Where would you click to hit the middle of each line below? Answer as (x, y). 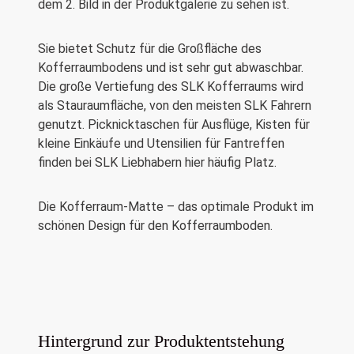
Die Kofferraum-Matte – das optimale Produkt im (176, 206)
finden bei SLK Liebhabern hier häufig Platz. (157, 162)
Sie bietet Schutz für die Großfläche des (150, 48)
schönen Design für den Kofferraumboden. (155, 225)
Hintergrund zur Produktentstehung (161, 341)
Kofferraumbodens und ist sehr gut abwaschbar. (171, 67)
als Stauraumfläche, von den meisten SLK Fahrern (175, 105)
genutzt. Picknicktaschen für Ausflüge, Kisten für (174, 124)
